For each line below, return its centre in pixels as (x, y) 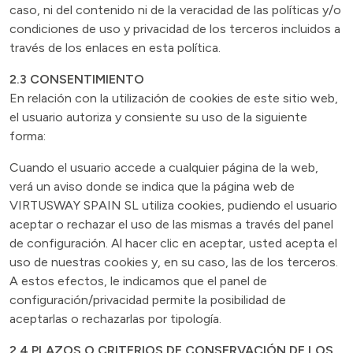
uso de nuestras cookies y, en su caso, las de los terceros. (174, 262)
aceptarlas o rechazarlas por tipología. (115, 319)
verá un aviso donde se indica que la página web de (152, 186)
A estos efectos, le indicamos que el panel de (138, 281)
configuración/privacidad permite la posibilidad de (148, 300)
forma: (28, 136)
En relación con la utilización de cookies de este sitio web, (174, 98)
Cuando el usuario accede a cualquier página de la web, (164, 167)
